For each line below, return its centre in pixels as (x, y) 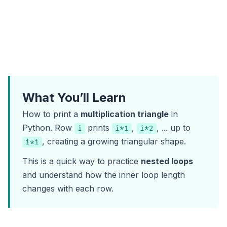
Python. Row (48, 128)
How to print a (51, 114)
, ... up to (174, 128)
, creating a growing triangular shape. (114, 142)
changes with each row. (68, 189)
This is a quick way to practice (82, 161)
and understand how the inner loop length (104, 175)
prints (99, 128)
